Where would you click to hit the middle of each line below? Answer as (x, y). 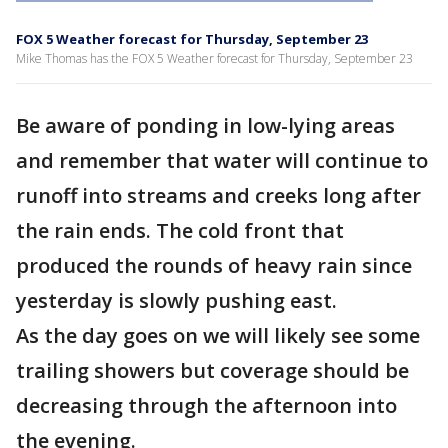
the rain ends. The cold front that (180, 230)
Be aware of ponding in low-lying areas (205, 125)
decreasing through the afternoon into (206, 405)
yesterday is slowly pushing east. (181, 300)
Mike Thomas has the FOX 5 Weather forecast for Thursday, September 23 (214, 58)
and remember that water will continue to (222, 160)
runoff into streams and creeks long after (218, 195)
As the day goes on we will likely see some (218, 335)
